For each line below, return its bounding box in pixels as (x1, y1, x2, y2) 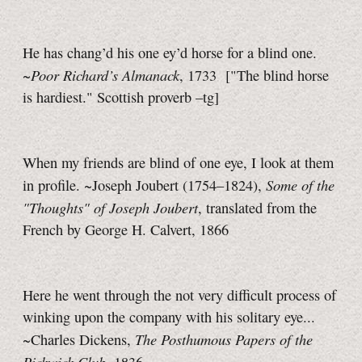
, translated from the (198, 198, 317, 218)
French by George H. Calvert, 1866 (23, 220, 229, 240)
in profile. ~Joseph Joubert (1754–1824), (23, 175, 266, 196)
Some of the (266, 175, 335, 196)
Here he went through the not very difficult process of (23, 285, 336, 305)
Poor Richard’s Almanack (31, 65, 179, 86)
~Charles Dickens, (23, 330, 135, 350)
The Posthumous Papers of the (135, 329, 313, 350)
